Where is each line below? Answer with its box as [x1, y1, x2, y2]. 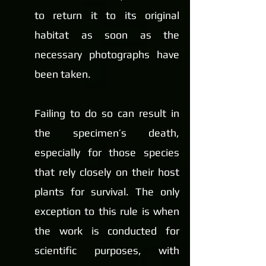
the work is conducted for [34, 224, 179, 237]
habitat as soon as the [34, 28, 179, 41]
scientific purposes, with [34, 243, 179, 256]
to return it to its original [34, 8, 179, 21]
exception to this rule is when [34, 204, 179, 217]
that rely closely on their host [34, 165, 179, 178]
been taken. [34, 67, 91, 80]
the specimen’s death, [34, 126, 179, 139]
